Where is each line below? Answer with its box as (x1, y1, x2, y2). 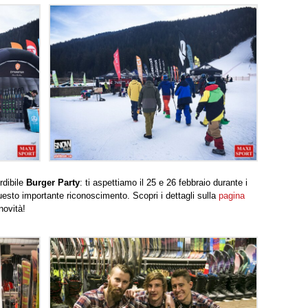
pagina (219, 190, 245, 201)
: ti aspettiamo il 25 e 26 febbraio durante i (80, 177, 247, 188)
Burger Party (26, 177, 80, 188)
